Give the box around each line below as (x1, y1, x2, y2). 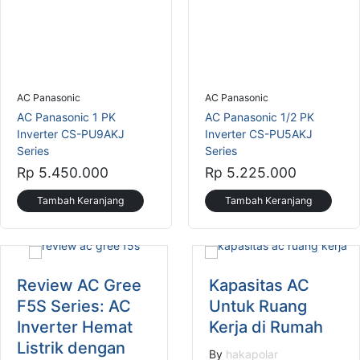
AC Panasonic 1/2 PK (205, 109, 314, 124)
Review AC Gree (17, 275, 141, 295)
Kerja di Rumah (209, 317, 323, 337)
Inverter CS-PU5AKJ (205, 126, 313, 141)
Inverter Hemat (17, 317, 133, 337)
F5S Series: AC (17, 296, 131, 316)
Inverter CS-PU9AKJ (17, 126, 125, 141)
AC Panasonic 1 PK (17, 109, 116, 124)
